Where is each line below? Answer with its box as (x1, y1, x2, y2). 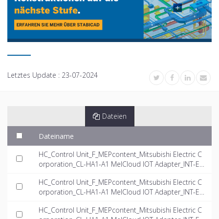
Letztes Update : (7, 70, 62, 80)
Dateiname (39, 131, 74, 141)
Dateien (102, 111, 127, 121)
